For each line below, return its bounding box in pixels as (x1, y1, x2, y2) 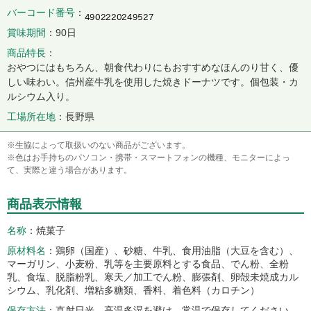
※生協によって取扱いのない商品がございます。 (7, 140, 190, 150)
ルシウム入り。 (7, 91, 75, 102)
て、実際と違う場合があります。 (7, 165, 132, 175)
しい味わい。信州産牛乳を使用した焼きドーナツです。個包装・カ (7, 76, 299, 87)
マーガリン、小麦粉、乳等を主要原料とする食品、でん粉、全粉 (7, 258, 289, 269)
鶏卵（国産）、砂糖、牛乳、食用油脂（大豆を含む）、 (56, 245, 299, 256)
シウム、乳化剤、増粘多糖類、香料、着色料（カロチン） (7, 285, 260, 296)
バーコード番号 (7, 7, 75, 18)
